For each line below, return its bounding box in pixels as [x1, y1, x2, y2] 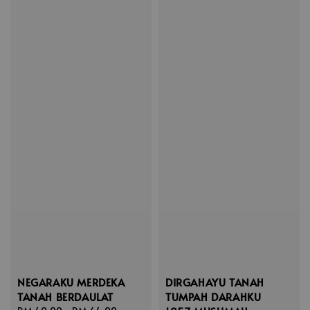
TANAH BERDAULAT [17, 289, 113, 304]
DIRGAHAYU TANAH [165, 275, 264, 290]
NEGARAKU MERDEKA [17, 275, 125, 290]
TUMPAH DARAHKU [165, 289, 262, 304]
